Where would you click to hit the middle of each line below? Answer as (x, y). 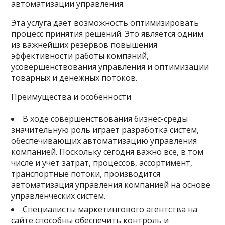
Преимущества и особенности (71, 97)
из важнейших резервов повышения (84, 45)
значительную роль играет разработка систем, (105, 130)
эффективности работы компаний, (80, 56)
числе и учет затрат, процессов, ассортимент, (102, 163)
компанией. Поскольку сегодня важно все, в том (107, 152)
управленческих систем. (59, 196)
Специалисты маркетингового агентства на (110, 209)
